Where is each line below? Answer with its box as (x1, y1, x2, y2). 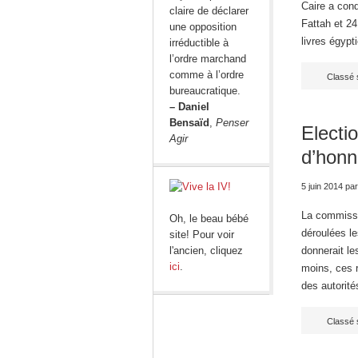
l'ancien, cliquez (169, 245, 243, 257)
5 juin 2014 (301, 181, 343, 191)
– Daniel (169, 101, 209, 113)
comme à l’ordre (169, 69, 244, 81)
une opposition (169, 21, 237, 33)
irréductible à (169, 37, 229, 49)
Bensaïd (169, 117, 209, 129)
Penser (216, 117, 249, 129)
